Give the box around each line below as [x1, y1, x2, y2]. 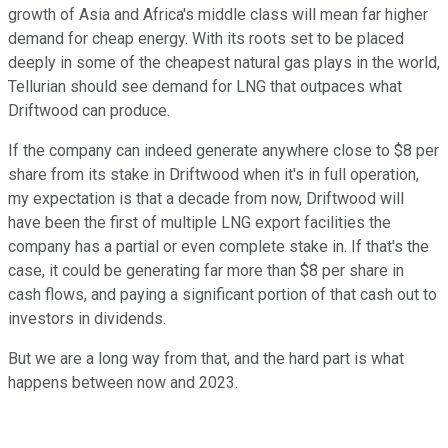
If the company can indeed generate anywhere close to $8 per [8, 141, 439, 161]
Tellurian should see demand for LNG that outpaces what [8, 77, 402, 97]
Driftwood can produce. [8, 101, 174, 121]
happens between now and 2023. [8, 373, 242, 393]
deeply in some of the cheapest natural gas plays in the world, [8, 53, 440, 73]
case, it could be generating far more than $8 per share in [8, 261, 404, 281]
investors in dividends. [8, 309, 170, 329]
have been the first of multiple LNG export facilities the [8, 213, 391, 233]
